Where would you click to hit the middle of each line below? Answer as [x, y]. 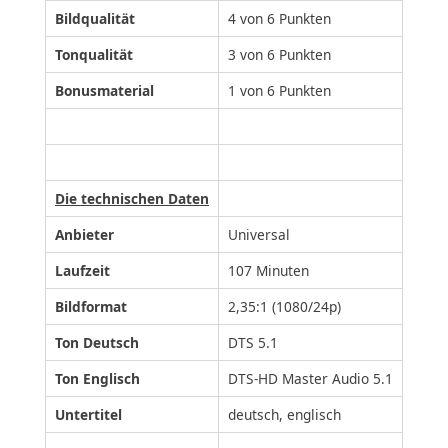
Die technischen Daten [132, 199]
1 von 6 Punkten [279, 91]
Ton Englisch [97, 379]
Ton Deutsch [97, 343]
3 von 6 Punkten [279, 55]
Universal [259, 235]
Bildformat [91, 307]
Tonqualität [94, 55]
